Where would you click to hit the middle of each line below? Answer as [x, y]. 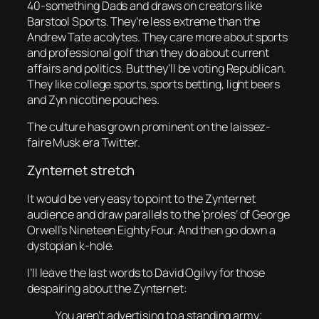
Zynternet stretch [81, 171]
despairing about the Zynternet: [107, 289]
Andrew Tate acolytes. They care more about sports [158, 37]
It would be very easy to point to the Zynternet [142, 198]
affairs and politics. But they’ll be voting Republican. [157, 68]
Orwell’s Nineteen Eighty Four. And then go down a [152, 230]
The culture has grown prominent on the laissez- [149, 126]
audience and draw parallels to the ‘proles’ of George [158, 214]
